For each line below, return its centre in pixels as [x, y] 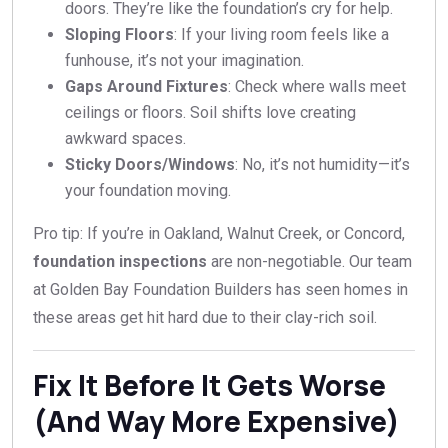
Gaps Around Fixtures [146, 87]
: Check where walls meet [317, 87]
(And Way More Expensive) [216, 421]
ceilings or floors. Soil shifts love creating [210, 113]
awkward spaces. [125, 139]
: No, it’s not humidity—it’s [322, 165]
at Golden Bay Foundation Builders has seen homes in [220, 290]
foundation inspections [120, 262]
